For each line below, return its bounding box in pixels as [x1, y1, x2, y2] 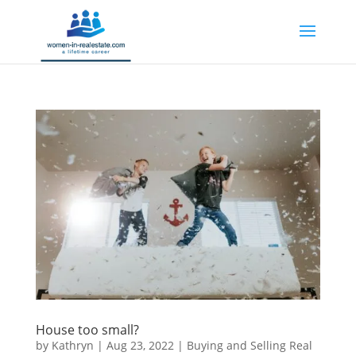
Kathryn [51, 337, 94, 353]
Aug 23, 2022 [106, 337, 174, 353]
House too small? [35, 320, 139, 339]
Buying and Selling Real [186, 337, 312, 353]
